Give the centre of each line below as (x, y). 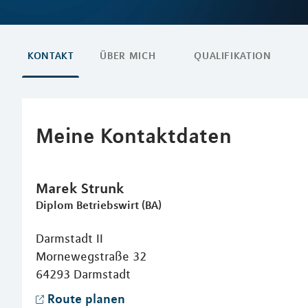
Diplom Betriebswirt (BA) (99, 205)
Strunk (103, 188)
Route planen (86, 298)
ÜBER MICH (128, 56)
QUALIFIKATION (233, 56)
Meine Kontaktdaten (134, 135)
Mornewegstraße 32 (91, 256)
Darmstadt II (69, 239)
